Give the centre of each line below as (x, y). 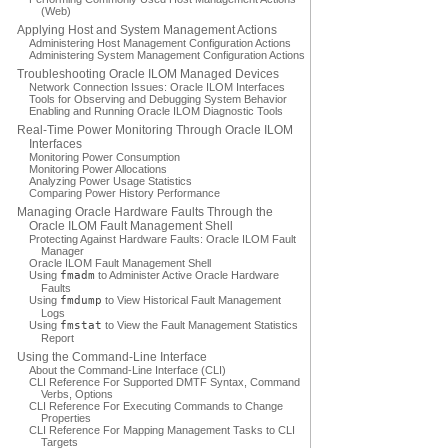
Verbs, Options (77, 394)
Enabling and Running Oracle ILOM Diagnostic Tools (156, 111)
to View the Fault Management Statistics (200, 325)
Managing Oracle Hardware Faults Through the (145, 212)
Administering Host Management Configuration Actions (160, 43)
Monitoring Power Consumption (104, 157)
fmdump (81, 300)
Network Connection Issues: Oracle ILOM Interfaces (157, 87)
